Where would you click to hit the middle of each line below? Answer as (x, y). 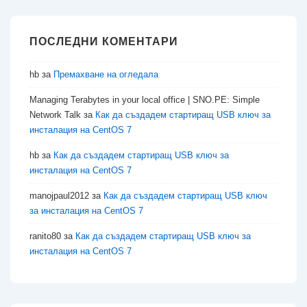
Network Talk (55, 114)
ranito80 (45, 236)
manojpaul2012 (59, 195)
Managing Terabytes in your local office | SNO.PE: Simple (145, 99)
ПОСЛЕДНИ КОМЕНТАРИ (104, 41)
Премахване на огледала (106, 74)
